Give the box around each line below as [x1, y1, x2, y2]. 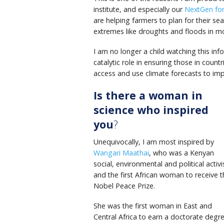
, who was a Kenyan [149, 148, 214, 158]
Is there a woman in [93, 87, 202, 102]
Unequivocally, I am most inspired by [93, 137, 214, 147]
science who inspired [93, 102, 208, 117]
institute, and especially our [93, 4, 184, 14]
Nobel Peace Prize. [93, 181, 155, 191]
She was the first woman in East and [93, 201, 212, 211]
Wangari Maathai [93, 148, 149, 158]
